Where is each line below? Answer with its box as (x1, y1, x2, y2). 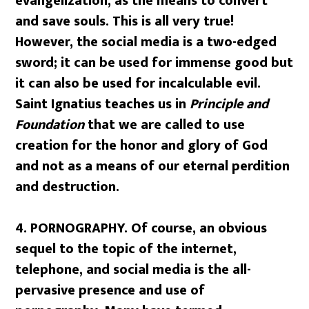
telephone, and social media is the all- (15, 257, 252, 281)
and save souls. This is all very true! (15, 9, 235, 33)
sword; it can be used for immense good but (15, 50, 294, 74)
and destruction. (15, 175, 120, 199)
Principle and (190, 92, 269, 116)
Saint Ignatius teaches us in (15, 92, 190, 116)
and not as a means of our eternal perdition (15, 154, 290, 178)
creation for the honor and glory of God (15, 133, 268, 157)
